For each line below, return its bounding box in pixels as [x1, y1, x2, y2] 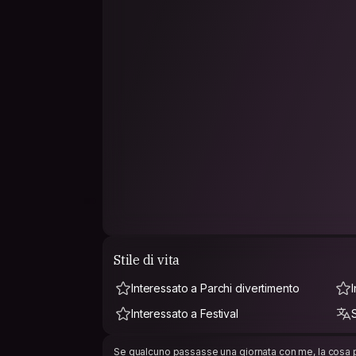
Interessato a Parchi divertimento [131, 281, 300, 295]
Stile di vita [114, 251, 180, 268]
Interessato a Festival [131, 307, 238, 320]
